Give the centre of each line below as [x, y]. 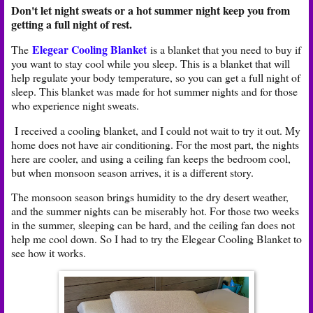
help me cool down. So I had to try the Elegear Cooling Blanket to [156, 239]
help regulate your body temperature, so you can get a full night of [156, 77]
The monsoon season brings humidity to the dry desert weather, [150, 197]
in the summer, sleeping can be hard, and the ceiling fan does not [153, 225]
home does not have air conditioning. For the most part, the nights [155, 144]
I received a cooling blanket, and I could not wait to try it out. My [156, 130]
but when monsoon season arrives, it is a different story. [132, 172]
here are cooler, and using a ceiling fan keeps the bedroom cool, [151, 158]
